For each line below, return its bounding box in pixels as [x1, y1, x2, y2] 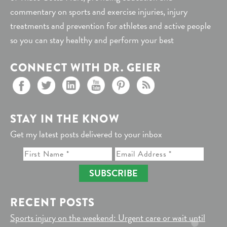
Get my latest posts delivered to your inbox [10, 127, 162, 141]
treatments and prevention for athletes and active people [10, 18, 211, 32]
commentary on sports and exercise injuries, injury [10, 4, 187, 18]
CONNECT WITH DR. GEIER [10, 59, 162, 76]
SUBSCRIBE [89, 166, 138, 180]
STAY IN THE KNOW [10, 110, 120, 127]
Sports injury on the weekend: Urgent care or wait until [10, 210, 205, 224]
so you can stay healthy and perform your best [10, 32, 174, 47]
